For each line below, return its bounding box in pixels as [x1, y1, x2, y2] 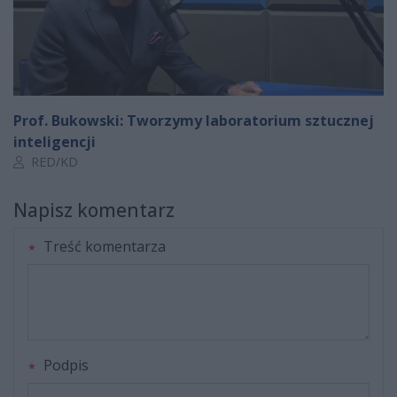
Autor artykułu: [12, 152, 97, 169]
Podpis [40, 354, 89, 375]
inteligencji [13, 131, 96, 152]
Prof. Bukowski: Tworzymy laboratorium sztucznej [13, 110, 374, 130]
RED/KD [27, 152, 78, 170]
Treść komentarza [40, 236, 166, 256]
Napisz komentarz [13, 197, 175, 222]
